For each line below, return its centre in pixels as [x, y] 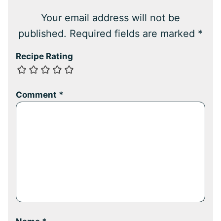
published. [42, 34]
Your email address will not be [110, 18]
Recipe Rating [44, 56]
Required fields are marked [134, 34]
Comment [37, 95]
